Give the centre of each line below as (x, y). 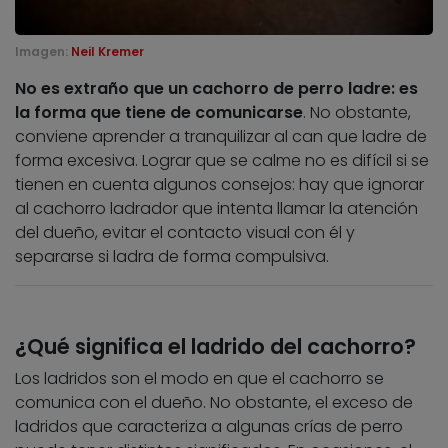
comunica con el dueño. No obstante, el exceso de (214, 403)
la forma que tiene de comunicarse (159, 113)
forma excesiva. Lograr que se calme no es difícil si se (222, 161)
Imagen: (43, 52)
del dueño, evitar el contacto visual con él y (185, 233)
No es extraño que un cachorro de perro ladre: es (216, 89)
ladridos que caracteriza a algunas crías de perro (209, 427)
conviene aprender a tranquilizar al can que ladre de (221, 137)
